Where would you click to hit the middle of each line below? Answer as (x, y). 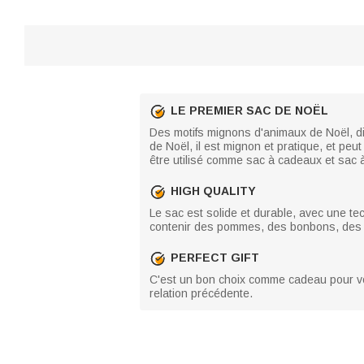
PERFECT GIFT (215, 258)
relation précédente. (201, 293)
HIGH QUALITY (213, 191)
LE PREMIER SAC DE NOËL (249, 110)
